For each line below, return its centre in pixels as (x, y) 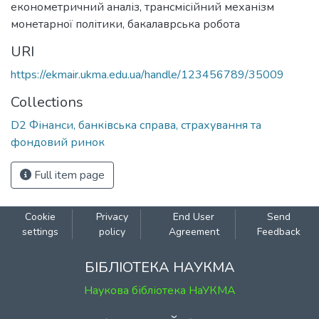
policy (112, 232)
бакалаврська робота (184, 24)
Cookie (40, 217)
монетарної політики (67, 24)
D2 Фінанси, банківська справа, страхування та (136, 125)
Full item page (68, 175)
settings (40, 232)
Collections (47, 102)
